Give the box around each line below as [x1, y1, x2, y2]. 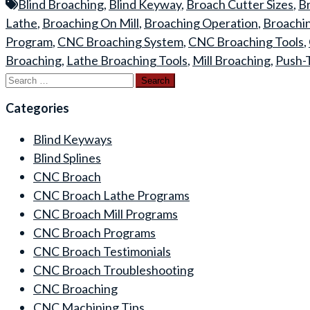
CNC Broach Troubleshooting [33, 262, 194, 277]
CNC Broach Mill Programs [33, 206, 178, 221]
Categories [6, 100, 69, 116]
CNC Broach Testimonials [33, 243, 171, 259]
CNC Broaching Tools [188, 33, 304, 49]
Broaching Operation [144, 15, 258, 30]
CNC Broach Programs [33, 224, 156, 240]
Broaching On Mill [42, 15, 139, 30]
